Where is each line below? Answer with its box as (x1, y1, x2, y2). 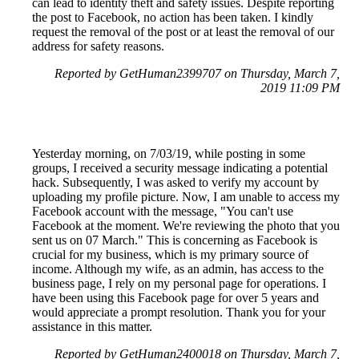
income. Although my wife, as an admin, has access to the (32, 262, 324, 276)
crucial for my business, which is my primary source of (32, 248, 309, 262)
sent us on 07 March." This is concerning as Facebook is (32, 233, 317, 248)
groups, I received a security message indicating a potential (32, 161, 328, 175)
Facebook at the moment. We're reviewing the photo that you (32, 219, 340, 233)
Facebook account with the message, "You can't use (32, 204, 293, 219)
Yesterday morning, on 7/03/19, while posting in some (32, 147, 305, 161)
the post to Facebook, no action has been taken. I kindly (32, 10, 313, 25)
